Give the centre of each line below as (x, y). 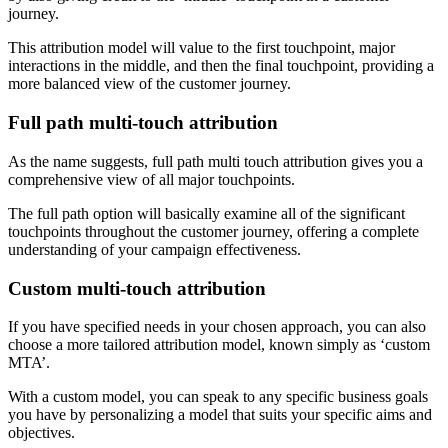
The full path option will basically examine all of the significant (206, 213)
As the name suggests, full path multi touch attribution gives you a (215, 161)
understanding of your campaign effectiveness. (154, 249)
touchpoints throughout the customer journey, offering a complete (213, 231)
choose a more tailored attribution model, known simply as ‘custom (219, 345)
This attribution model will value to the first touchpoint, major (201, 48)
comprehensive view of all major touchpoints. (151, 179)
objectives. (41, 433)
